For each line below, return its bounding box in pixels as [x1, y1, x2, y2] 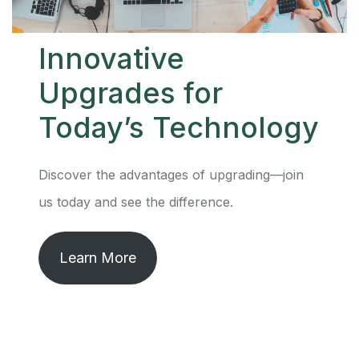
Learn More [59, 249, 137, 267]
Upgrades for [38, 75, 224, 111]
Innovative [38, 41, 185, 77]
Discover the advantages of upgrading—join [38, 167, 305, 184]
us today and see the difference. [38, 194, 234, 211]
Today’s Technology [38, 110, 320, 146]
